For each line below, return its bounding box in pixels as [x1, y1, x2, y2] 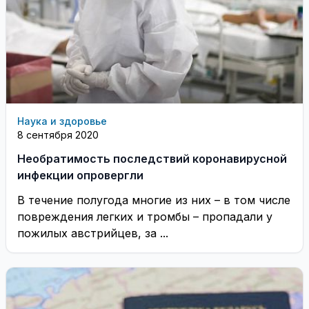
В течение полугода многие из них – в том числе [17, 192, 290, 207]
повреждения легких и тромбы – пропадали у [17, 209, 272, 223]
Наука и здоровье [17, 114, 107, 127]
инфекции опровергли [17, 168, 143, 182]
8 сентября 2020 [17, 128, 99, 141]
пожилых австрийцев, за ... [17, 226, 168, 240]
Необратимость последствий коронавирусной [17, 151, 287, 166]
